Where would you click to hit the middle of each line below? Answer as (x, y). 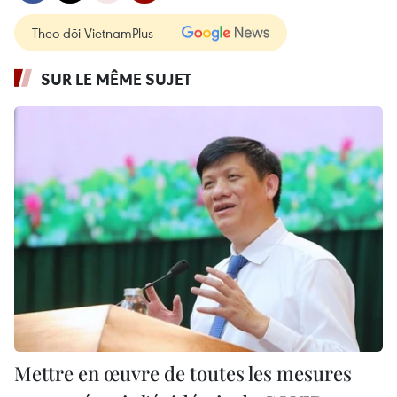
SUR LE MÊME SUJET (116, 78)
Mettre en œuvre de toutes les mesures (183, 373)
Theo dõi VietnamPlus (93, 32)
